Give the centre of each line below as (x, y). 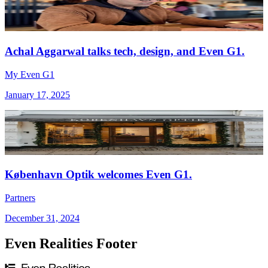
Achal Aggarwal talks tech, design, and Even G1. (125, 51)
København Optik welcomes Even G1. (98, 175)
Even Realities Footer (71, 244)
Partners (20, 198)
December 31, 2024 (42, 218)
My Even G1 (30, 74)
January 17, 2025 (37, 95)
